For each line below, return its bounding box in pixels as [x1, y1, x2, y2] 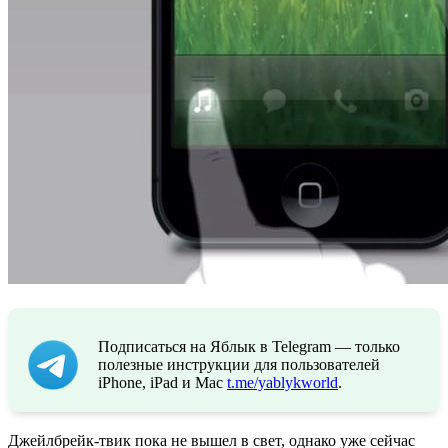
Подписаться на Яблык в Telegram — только [98, 337, 400, 355]
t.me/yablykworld [227, 373, 338, 391]
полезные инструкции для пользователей [98, 355, 380, 373]
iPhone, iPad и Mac [98, 373, 227, 391]
